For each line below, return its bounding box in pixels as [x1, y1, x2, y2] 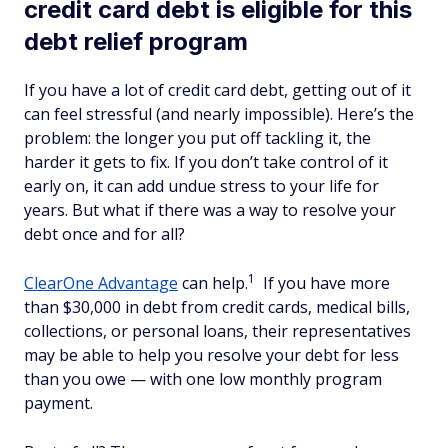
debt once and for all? [24, 223, 185, 245]
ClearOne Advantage [24, 272, 178, 294]
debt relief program [24, 27, 248, 56]
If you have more [259, 272, 390, 294]
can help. [178, 272, 248, 294]
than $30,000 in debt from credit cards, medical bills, [24, 296, 410, 318]
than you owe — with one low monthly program [24, 368, 382, 390]
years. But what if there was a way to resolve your [24, 199, 396, 221]
